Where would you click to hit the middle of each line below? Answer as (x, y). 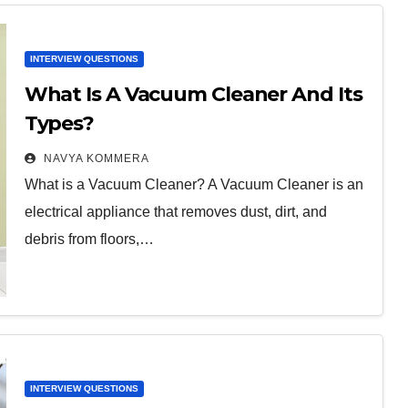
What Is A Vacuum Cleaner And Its (193, 95)
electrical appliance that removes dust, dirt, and (175, 212)
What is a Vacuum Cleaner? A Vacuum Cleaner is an (194, 185)
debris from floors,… (89, 240)
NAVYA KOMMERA (94, 159)
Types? (59, 124)
